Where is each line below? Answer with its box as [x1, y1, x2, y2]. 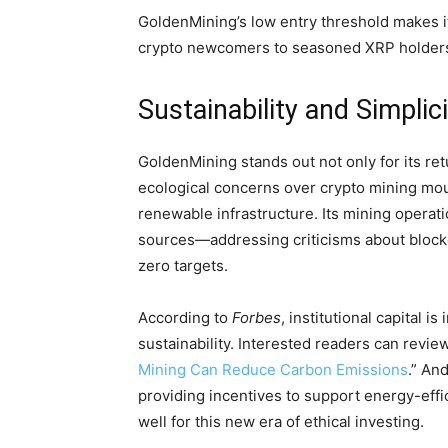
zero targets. [138, 256, 228, 275]
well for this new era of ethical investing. [138, 412, 424, 431]
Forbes [232, 308, 281, 327]
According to [138, 308, 232, 327]
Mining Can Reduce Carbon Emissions [138, 360, 408, 379]
